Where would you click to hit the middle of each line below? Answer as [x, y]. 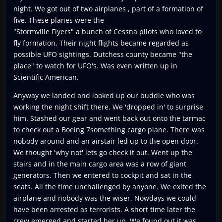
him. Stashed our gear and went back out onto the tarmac [110, 118]
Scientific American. [46, 77]
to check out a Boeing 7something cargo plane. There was [109, 129]
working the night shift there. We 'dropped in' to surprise [108, 107]
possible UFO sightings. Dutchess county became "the [103, 54]
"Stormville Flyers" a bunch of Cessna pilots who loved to [108, 31]
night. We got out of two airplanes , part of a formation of [108, 8]
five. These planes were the [59, 20]
